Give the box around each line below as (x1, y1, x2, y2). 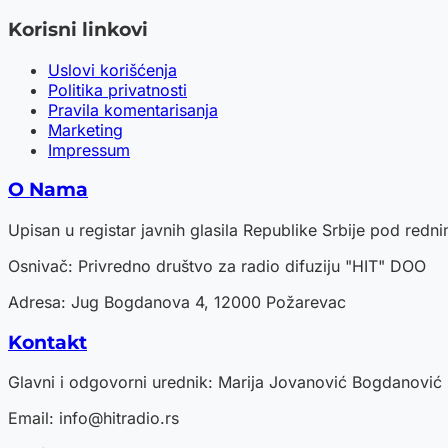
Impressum (48, 139, 130, 160)
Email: (8, 408, 59, 429)
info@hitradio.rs (59, 408, 179, 429)
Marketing (48, 119, 123, 140)
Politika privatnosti (48, 79, 187, 100)
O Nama (8, 178, 88, 202)
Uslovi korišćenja (48, 59, 177, 80)
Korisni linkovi (8, 17, 148, 41)
